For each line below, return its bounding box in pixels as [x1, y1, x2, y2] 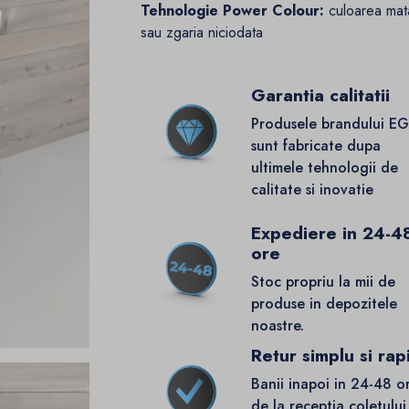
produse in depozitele [251, 293, 398, 315]
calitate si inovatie [251, 179, 374, 201]
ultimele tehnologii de [251, 157, 399, 179]
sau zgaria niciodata [141, 22, 264, 44]
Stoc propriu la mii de [251, 271, 396, 293]
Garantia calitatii [251, 83, 391, 109]
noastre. [251, 315, 305, 337]
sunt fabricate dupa [251, 135, 382, 157]
